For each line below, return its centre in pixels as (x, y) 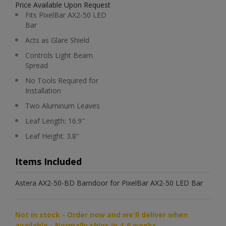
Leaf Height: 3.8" (52, 136)
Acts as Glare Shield (57, 40)
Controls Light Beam (59, 55)
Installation (43, 91)
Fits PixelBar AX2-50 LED (66, 15)
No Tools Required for (62, 80)
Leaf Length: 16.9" (55, 121)
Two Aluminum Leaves (63, 106)
